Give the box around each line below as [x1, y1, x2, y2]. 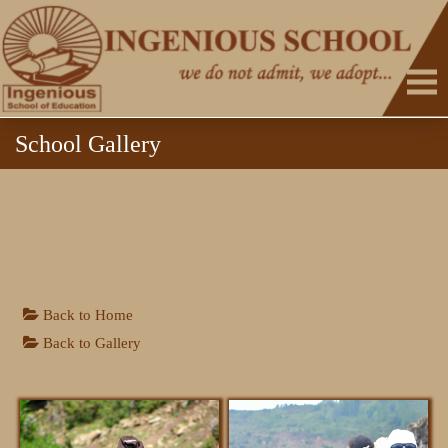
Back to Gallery [38, 335, 141, 350]
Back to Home [38, 307, 133, 322]
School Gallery [15, 131, 161, 157]
